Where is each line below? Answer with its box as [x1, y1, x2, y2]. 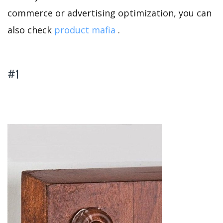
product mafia [54, 24, 115, 36]
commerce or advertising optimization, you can [7, 7, 212, 19]
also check [7, 24, 54, 36]
